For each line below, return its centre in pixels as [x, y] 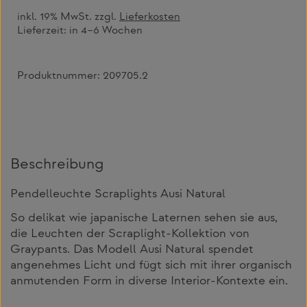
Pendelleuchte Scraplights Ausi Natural [118, 195]
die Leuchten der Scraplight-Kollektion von [130, 234]
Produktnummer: [60, 76]
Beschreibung [57, 165]
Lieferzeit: [43, 32]
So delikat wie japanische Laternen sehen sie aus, [144, 218]
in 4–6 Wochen [106, 32]
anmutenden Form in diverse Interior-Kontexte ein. [149, 281]
